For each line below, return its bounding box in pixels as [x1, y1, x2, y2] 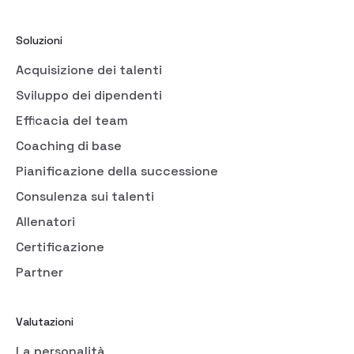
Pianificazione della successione [16, 162, 218, 179]
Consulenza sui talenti [16, 187, 154, 205]
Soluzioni [16, 32, 62, 47]
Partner [16, 263, 63, 281]
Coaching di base [16, 137, 122, 154]
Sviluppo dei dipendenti [16, 86, 162, 104]
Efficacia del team [16, 111, 128, 129]
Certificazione [16, 238, 104, 255]
